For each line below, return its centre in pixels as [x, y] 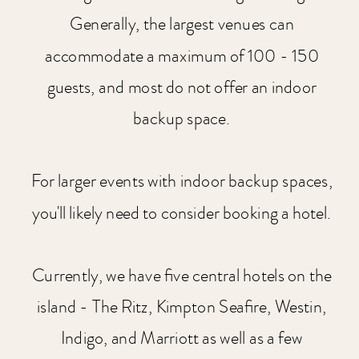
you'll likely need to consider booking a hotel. [182, 213]
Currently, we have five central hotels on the [182, 276]
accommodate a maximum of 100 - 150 [182, 56]
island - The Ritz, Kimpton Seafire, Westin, [182, 307]
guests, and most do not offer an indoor [182, 87]
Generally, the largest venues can [182, 25]
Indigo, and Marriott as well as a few [182, 339]
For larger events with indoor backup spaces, [182, 182]
